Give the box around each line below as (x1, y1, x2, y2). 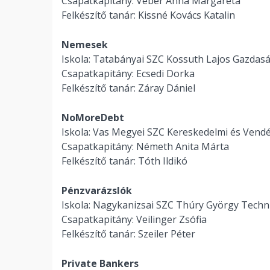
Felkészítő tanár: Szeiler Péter (61, 227, 195, 240)
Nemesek (61, 38, 108, 51)
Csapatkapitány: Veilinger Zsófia (61, 213, 207, 226)
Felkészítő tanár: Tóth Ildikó (61, 154, 187, 168)
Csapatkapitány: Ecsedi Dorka (61, 67, 195, 80)
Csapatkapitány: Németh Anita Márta (61, 140, 229, 153)
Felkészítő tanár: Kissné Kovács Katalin (61, 8, 235, 22)
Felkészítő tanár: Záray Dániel (61, 81, 195, 95)
